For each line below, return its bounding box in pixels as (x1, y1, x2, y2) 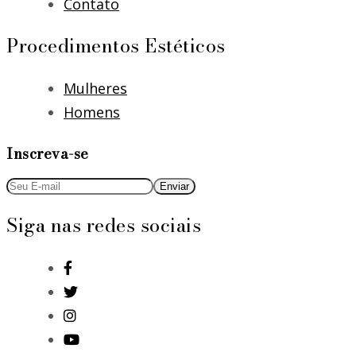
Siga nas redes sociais (6, 211, 201, 241)
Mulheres (64, 79, 127, 99)
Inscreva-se (6, 143, 89, 165)
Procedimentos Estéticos (6, 31, 226, 61)
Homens (64, 103, 120, 122)
